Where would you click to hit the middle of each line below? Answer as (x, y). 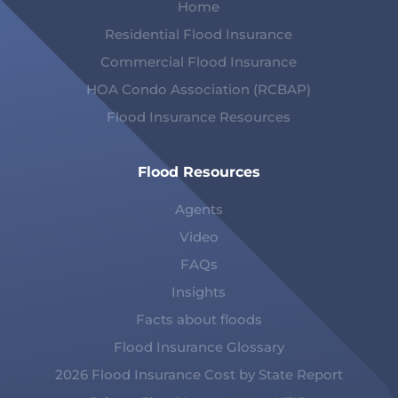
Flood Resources (199, 172)
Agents (199, 210)
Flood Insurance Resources (199, 117)
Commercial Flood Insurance (199, 62)
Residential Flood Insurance (199, 35)
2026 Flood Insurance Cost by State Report (199, 375)
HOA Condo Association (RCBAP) (199, 90)
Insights (199, 292)
